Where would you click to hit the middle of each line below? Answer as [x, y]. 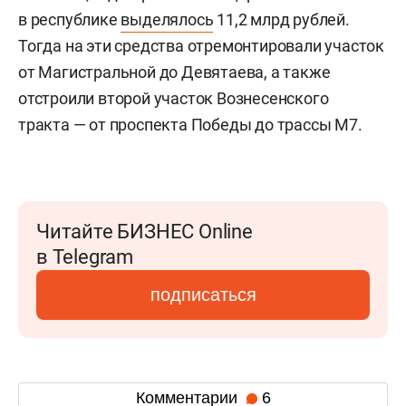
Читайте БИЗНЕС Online [145, 231]
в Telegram [85, 256]
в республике [70, 19]
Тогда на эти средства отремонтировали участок [201, 45]
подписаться [203, 294]
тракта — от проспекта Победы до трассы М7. [190, 124]
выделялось [167, 19]
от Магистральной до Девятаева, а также [174, 72]
